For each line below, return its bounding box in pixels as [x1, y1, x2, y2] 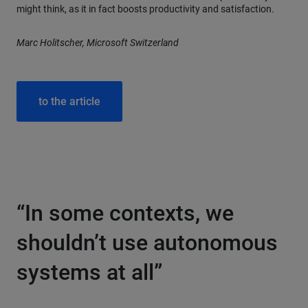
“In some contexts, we [16, 200, 234, 226]
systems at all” [16, 259, 162, 285]
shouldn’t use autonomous [16, 230, 278, 256]
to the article [38, 95, 100, 108]
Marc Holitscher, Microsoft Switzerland [16, 37, 179, 48]
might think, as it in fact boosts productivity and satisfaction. [16, 3, 274, 14]
